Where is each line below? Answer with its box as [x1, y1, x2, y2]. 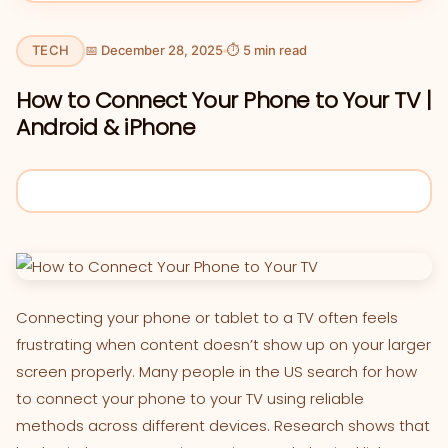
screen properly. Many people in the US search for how [16, 360, 417, 382]
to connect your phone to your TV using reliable [16, 387, 364, 409]
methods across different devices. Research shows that [16, 414, 430, 436]
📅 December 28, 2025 [85, 42, 223, 58]
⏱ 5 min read [227, 42, 307, 58]
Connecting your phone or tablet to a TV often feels [16, 306, 398, 328]
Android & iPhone [16, 111, 195, 143]
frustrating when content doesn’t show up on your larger [16, 333, 431, 355]
